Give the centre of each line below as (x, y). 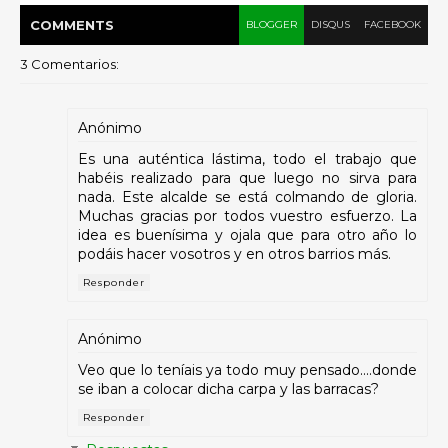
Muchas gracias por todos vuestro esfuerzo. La (247, 216)
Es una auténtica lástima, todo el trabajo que (247, 159)
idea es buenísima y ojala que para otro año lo (247, 235)
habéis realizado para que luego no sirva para (247, 178)
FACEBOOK (392, 25)
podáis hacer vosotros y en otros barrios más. (234, 254)
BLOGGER (271, 25)
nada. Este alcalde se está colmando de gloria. (247, 197)
